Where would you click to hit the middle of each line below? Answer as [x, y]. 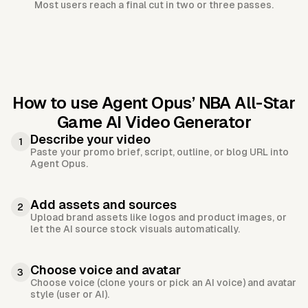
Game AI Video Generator [154, 122]
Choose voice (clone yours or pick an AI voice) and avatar [163, 283]
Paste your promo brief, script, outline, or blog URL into [159, 152]
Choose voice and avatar [106, 270]
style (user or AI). [70, 295]
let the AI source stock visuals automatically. [135, 229]
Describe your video [90, 140]
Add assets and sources [103, 205]
